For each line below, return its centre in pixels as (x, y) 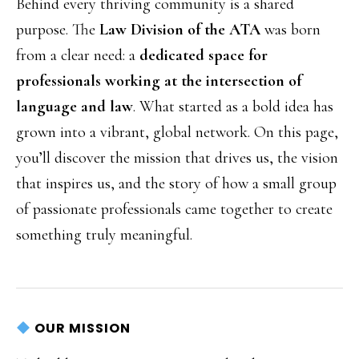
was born (290, 30)
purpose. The (56, 30)
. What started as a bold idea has (233, 107)
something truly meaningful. (104, 235)
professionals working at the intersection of (159, 81)
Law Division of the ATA (178, 30)
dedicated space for (204, 55)
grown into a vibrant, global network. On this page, (177, 132)
